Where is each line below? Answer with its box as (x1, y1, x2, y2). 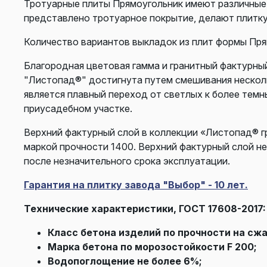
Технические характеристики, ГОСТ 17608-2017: (24, 202, 266, 215)
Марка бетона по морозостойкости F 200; (48, 240, 257, 253)
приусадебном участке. (24, 102, 132, 114)
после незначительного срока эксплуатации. (24, 154, 230, 167)
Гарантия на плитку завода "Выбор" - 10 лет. (24, 178, 248, 191)
